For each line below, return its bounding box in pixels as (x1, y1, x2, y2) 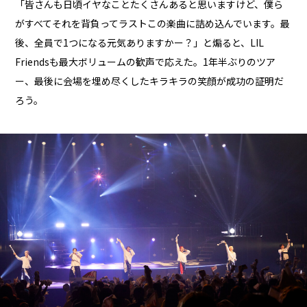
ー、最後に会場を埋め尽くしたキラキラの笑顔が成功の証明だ (15, 74, 284, 88)
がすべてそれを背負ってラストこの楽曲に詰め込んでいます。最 (15, 16, 291, 31)
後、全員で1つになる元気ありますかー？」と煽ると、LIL (15, 36, 265, 50)
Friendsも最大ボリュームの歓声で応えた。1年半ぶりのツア (15, 55, 276, 69)
